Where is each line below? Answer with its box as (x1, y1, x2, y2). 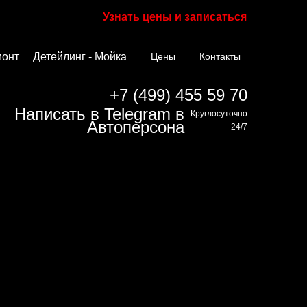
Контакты (199, 51, 241, 62)
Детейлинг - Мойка (33, 51, 127, 62)
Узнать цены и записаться (103, 11, 247, 23)
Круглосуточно (191, 109, 247, 119)
